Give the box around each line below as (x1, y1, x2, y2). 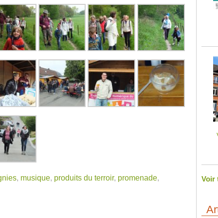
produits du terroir (54, 174, 114, 182)
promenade (117, 174, 157, 182)
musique (20, 174, 50, 182)
